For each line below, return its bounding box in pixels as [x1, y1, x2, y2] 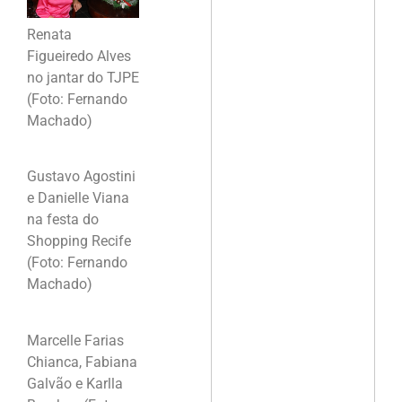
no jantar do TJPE [27, 68, 139, 86]
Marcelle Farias [27, 331, 124, 349]
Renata [27, 25, 72, 43]
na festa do [27, 211, 99, 229]
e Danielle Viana [27, 189, 129, 207]
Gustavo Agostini [27, 168, 135, 186]
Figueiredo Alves [27, 47, 131, 65]
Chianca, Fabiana [27, 353, 137, 371]
